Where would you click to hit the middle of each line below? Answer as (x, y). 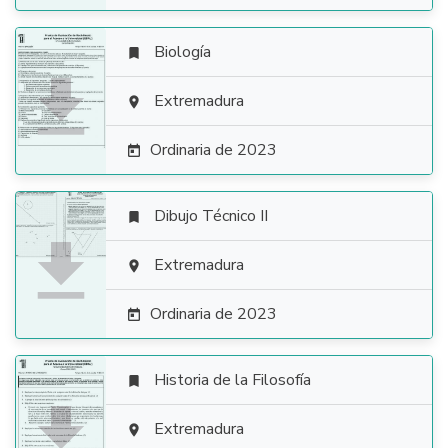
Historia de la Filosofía (232, 380)
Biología (182, 52)
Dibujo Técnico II (211, 216)
